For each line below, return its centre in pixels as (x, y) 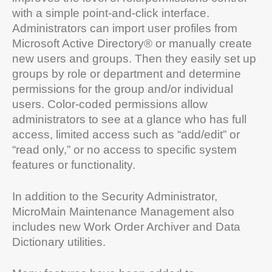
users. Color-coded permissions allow (110, 104)
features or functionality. (74, 165)
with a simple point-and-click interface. (111, 13)
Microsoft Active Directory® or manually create (132, 43)
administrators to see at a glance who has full (129, 119)
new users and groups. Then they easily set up (134, 58)
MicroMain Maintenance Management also (123, 211)
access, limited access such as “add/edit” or (126, 134)
